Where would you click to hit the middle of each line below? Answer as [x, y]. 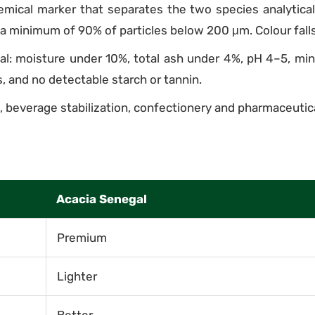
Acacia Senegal [102, 199]
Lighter [77, 276]
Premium [82, 238]
